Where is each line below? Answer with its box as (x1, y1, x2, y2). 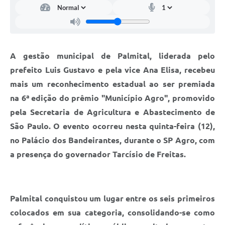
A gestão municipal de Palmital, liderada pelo (10, 51, 215, 60)
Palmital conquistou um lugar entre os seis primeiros (10, 193, 215, 203)
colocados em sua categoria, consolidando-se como (10, 207, 215, 217)
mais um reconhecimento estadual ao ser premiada (10, 79, 215, 88)
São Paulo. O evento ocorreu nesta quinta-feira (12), (10, 121, 215, 131)
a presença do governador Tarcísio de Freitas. (10, 149, 186, 159)
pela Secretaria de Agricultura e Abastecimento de (10, 107, 215, 117)
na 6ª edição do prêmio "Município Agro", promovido (10, 93, 215, 102)
